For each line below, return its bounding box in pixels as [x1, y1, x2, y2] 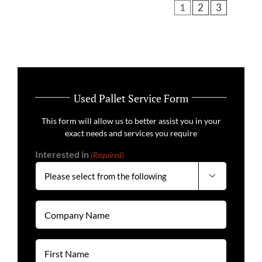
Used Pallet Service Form [73, 91, 189, 105]
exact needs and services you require [65, 128, 197, 138]
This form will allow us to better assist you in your [41, 116, 221, 126]
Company [35, 201, 74, 212]
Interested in [35, 149, 89, 160]
